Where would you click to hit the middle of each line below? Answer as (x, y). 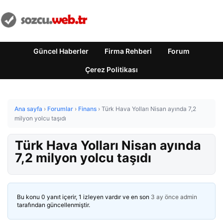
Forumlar (60, 109)
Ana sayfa (28, 109)
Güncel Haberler (61, 51)
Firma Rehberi (128, 51)
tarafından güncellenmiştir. (54, 205)
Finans (87, 109)
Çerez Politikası (111, 69)
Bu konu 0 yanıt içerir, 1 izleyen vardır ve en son (84, 197)
